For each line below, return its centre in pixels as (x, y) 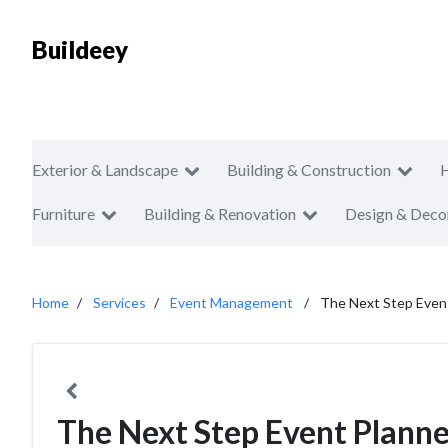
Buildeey (80, 49)
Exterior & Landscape (105, 169)
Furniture (63, 213)
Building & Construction (309, 169)
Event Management (231, 302)
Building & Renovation (220, 213)
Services (119, 302)
